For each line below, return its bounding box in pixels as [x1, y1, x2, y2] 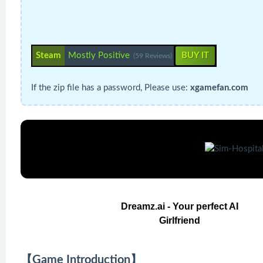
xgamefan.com [190, 83, 248, 92]
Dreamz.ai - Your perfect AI [121, 201, 239, 211]
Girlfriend [159, 215, 201, 225]
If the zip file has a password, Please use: [31, 83, 190, 92]
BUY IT [181, 51, 209, 60]
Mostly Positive [68, 51, 130, 60]
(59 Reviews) [133, 52, 174, 59]
